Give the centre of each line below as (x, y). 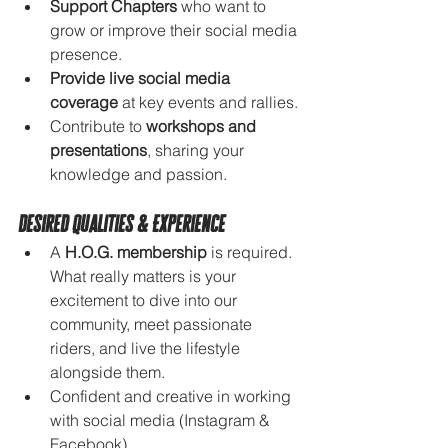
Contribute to (98, 125)
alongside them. (107, 371)
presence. (86, 53)
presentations (98, 149)
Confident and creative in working (172, 395)
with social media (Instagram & (162, 419)
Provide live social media (142, 77)
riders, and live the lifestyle (147, 347)
